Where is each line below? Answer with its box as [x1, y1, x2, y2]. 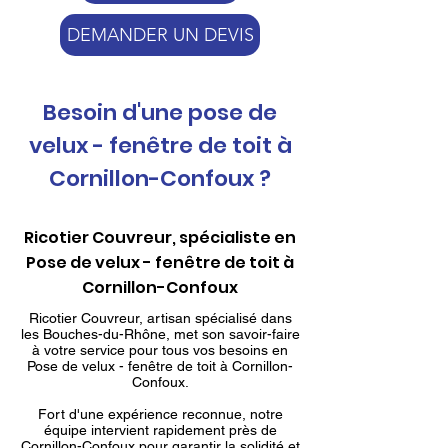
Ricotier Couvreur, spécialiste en [24, 226, 296, 249]
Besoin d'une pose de [43, 97, 277, 128]
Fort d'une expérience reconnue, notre [37, 406, 283, 422]
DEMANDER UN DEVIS [66, 24, 254, 46]
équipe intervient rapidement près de [43, 422, 277, 438]
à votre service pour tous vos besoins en [32, 342, 288, 358]
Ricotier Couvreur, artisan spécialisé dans [28, 310, 292, 326]
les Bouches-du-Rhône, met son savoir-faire [20, 326, 300, 342]
